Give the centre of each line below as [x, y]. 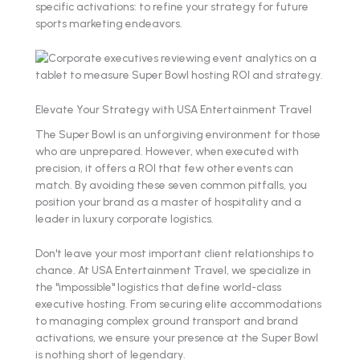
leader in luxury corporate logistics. [125, 218]
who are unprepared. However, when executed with [167, 151]
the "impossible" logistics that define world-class [158, 286]
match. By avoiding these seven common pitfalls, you [171, 184]
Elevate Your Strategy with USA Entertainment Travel [174, 110]
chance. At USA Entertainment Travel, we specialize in [173, 270]
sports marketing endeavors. [109, 24]
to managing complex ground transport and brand [167, 320]
